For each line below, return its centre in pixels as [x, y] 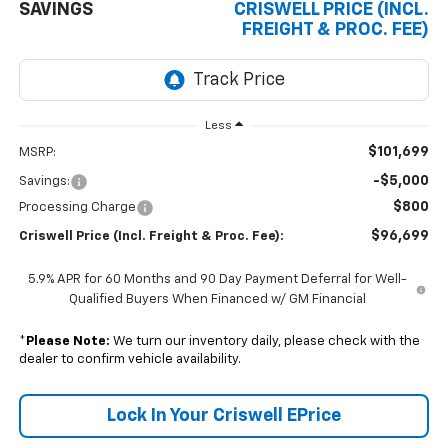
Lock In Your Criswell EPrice [224, 416]
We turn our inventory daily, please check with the [264, 342]
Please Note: [67, 342]
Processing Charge [77, 208]
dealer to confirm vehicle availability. [129, 360]
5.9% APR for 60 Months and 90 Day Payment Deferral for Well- [217, 280]
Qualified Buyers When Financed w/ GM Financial [217, 300]
